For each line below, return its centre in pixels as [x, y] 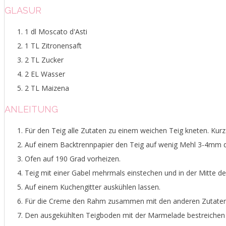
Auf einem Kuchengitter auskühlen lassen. [93, 187]
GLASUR [23, 10]
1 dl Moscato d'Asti [56, 31]
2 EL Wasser [45, 74]
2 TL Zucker [44, 60]
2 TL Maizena [47, 88]
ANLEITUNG [31, 109]
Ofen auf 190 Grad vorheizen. [73, 158]
